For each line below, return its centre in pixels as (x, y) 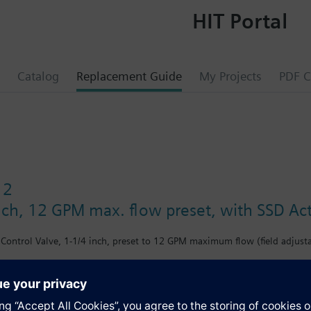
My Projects (230, 76)
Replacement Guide (129, 76)
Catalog (38, 76)
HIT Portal (239, 20)
